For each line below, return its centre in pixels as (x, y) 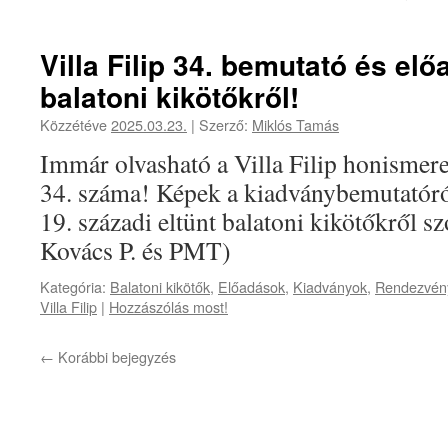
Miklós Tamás (295, 124)
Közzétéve (75, 124)
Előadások (251, 286)
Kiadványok (330, 286)
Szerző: (223, 124)
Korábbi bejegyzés (115, 356)
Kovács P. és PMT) (135, 250)
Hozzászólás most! (168, 306)
